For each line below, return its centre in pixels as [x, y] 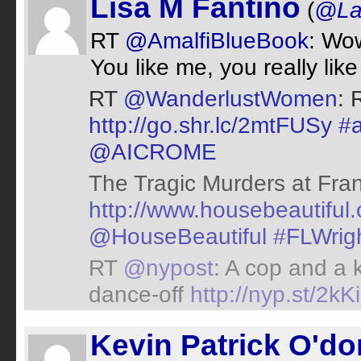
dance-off [139, 294]
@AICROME [153, 151]
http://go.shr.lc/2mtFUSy [210, 125]
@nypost [168, 268]
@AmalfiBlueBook [217, 40]
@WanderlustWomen [230, 98]
